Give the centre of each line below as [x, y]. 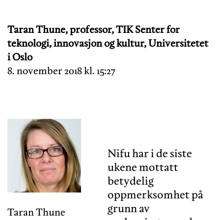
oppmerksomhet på [155, 194]
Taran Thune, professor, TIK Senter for [94, 29]
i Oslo [20, 57]
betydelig [131, 180]
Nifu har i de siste [150, 153]
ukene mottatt [143, 167]
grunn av [129, 208]
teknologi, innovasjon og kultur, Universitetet [108, 43]
